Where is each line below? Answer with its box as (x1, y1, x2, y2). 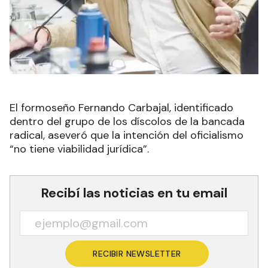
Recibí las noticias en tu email (41, 184, 227, 202)
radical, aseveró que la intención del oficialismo (10, 128, 243, 143)
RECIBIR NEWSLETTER (93, 248, 181, 260)
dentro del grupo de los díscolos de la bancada (10, 114, 245, 129)
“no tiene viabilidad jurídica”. (10, 142, 149, 157)
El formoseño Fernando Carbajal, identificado (10, 100, 233, 115)
